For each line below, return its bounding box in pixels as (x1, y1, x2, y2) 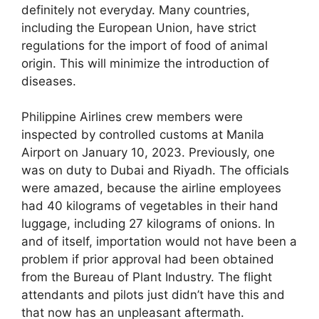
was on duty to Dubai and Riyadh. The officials (21, 163, 289, 178)
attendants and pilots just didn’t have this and (21, 288, 285, 303)
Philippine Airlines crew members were (21, 110, 243, 125)
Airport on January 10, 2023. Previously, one (21, 145, 275, 160)
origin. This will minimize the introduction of (21, 56, 269, 70)
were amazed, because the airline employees (21, 181, 281, 196)
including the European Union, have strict (21, 20, 256, 35)
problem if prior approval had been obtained (21, 252, 274, 267)
